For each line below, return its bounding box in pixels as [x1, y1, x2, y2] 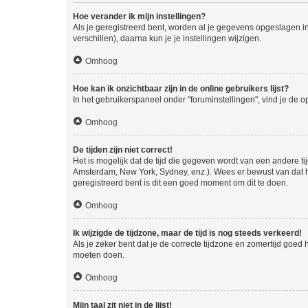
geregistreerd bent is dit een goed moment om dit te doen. [73, 177, 288, 188]
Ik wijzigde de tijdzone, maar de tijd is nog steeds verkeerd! [73, 228, 302, 238]
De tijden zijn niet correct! [73, 144, 173, 155]
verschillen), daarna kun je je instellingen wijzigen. [73, 33, 261, 43]
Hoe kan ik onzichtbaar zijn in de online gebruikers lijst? [73, 83, 289, 93]
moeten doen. [73, 250, 124, 260]
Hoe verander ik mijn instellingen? [73, 11, 206, 21]
